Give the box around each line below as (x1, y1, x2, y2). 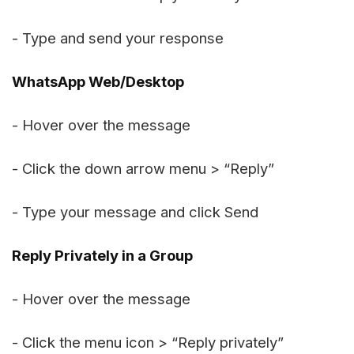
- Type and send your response (12, 28, 224, 47)
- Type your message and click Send (12, 202, 258, 220)
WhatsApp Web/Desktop (12, 72, 184, 90)
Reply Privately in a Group (12, 246, 193, 264)
